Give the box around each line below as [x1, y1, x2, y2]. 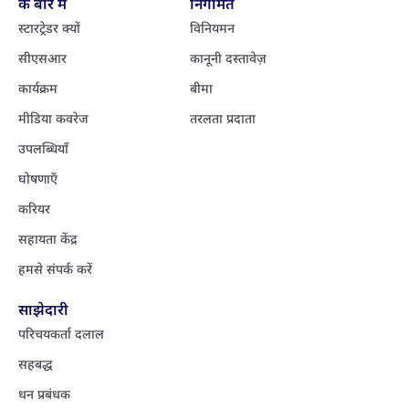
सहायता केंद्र [18, 229, 78, 247]
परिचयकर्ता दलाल [18, 324, 104, 342]
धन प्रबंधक [18, 384, 70, 403]
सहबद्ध [18, 354, 52, 372]
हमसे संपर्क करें [18, 259, 92, 278]
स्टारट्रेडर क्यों [18, 18, 80, 37]
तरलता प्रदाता [189, 109, 256, 127]
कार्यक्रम [18, 79, 58, 97]
